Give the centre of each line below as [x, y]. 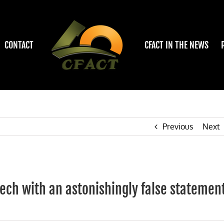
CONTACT [19, 45]
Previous [178, 126]
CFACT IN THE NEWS [176, 45]
